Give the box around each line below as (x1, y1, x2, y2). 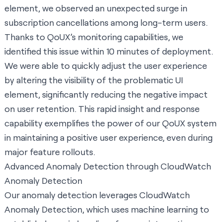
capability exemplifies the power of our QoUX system (4, 117, 217, 129)
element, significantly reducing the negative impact (4, 89, 208, 100)
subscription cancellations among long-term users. (4, 17, 208, 28)
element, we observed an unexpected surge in (4, 2, 187, 14)
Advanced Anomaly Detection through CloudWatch (4, 161, 211, 172)
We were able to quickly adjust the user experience (4, 60, 207, 71)
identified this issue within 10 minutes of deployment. (4, 46, 213, 57)
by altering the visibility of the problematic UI (4, 74, 183, 86)
